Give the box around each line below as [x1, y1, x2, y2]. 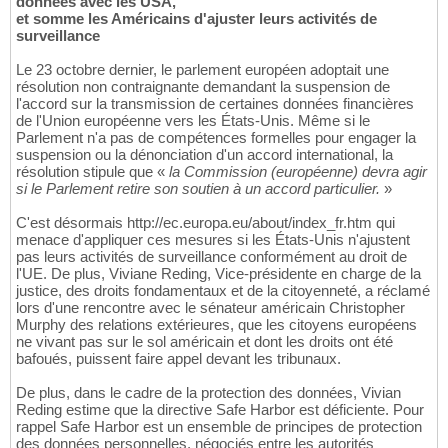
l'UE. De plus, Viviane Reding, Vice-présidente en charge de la [16, 264, 421, 282]
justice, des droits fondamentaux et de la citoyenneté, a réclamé [16, 281, 430, 299]
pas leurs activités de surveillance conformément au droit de [16, 247, 407, 265]
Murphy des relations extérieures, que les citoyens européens [16, 315, 417, 333]
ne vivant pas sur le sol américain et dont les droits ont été [16, 332, 393, 350]
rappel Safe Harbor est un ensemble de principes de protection [16, 417, 422, 435]
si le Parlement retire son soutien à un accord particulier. [16, 179, 380, 197]
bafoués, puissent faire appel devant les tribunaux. [16, 349, 341, 367]
